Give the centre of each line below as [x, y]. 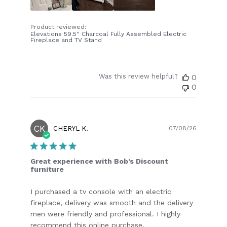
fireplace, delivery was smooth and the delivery [112, 202]
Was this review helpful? [138, 76]
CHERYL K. [71, 128]
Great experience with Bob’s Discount [100, 161]
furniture [47, 169]
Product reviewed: [60, 27]
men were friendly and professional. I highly [106, 214]
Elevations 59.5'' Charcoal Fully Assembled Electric [109, 34]
